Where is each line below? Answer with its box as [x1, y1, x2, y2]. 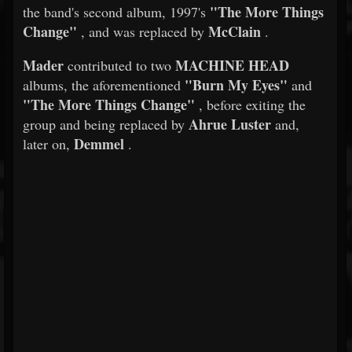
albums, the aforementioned [23, 75, 185, 94]
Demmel [74, 134, 124, 154]
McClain [208, 21, 261, 42]
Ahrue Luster [189, 114, 271, 134]
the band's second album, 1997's [23, 2, 210, 21]
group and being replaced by [23, 115, 189, 134]
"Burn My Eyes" [185, 75, 288, 95]
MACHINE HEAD [175, 55, 289, 75]
